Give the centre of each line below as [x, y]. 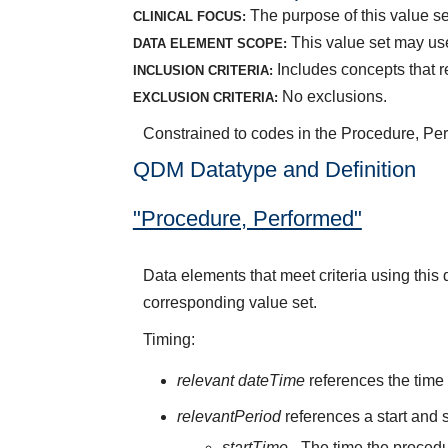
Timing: [168, 339]
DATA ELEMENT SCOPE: [209, 43]
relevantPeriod [229, 416]
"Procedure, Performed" [247, 218]
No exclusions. [332, 96]
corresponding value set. [229, 302]
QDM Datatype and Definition [274, 169]
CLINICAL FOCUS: [189, 16]
